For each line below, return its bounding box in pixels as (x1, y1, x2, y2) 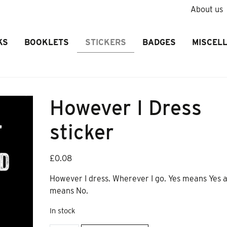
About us (190, 5, 223, 14)
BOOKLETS (24, 37, 69, 47)
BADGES (142, 37, 176, 47)
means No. (50, 186, 89, 196)
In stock (50, 206, 75, 215)
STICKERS (85, 37, 126, 47)
